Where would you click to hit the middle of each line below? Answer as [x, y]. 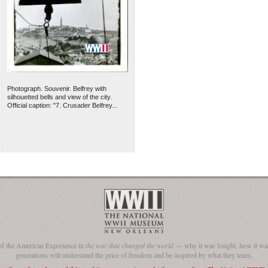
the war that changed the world [130, 245]
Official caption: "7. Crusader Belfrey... [62, 106]
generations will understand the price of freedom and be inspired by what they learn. [134, 255]
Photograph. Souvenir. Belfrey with [57, 89]
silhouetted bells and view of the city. [59, 97]
